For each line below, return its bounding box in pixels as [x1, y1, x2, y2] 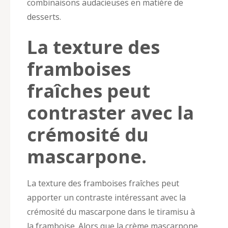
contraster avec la [27, 100, 194, 125]
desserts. [27, 11, 61, 22]
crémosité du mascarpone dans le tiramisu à [27, 206, 195, 217]
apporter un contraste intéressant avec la [27, 191, 186, 203]
